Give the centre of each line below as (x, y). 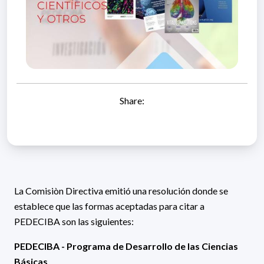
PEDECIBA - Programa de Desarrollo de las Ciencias (126, 246)
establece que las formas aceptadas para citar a (109, 206)
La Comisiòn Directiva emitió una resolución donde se (121, 191)
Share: (132, 101)
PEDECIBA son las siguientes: (74, 222)
